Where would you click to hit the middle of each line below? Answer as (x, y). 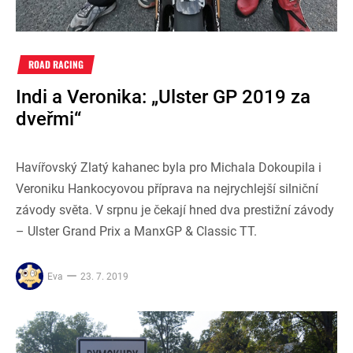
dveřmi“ (48, 119)
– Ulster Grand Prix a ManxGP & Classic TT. (136, 231)
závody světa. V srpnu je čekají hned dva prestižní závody (175, 210)
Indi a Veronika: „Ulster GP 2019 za (163, 97)
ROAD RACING (56, 64)
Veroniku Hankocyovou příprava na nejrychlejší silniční (167, 188)
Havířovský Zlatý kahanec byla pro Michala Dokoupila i (169, 167)
